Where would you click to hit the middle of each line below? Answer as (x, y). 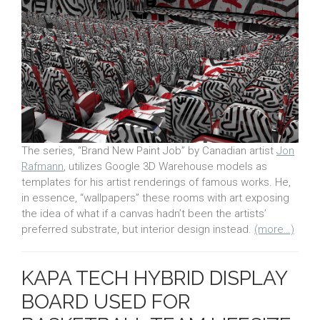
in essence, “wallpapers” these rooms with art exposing (155, 198)
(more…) (274, 230)
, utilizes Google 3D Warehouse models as (165, 167)
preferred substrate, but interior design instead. (138, 230)
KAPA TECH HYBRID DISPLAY (154, 279)
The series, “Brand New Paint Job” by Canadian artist (149, 151)
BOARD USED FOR (106, 302)
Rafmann (42, 167)
